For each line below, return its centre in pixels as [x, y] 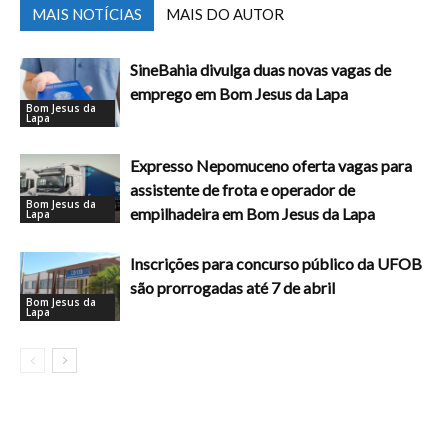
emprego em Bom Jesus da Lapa [239, 93]
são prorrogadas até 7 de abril [232, 287]
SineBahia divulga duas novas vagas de [260, 69]
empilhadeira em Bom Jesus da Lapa [252, 213]
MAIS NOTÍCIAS [87, 13]
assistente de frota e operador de [242, 189]
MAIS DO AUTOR [225, 13]
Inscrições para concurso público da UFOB [276, 263]
